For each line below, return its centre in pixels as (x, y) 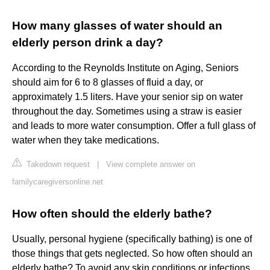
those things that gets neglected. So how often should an (132, 254)
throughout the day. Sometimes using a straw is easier (127, 111)
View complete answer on (151, 165)
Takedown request (57, 165)
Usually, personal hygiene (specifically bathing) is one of (132, 239)
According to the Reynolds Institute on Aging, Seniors (125, 68)
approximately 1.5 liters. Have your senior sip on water (127, 97)
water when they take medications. (86, 140)
